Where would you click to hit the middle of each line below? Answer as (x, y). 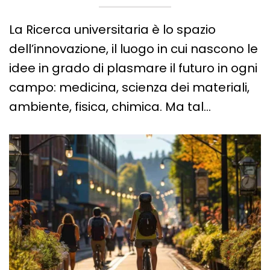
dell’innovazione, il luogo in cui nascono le (133, 49)
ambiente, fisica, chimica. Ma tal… (110, 107)
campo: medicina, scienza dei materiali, (129, 88)
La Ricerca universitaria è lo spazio (112, 30)
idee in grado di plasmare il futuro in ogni (133, 68)
